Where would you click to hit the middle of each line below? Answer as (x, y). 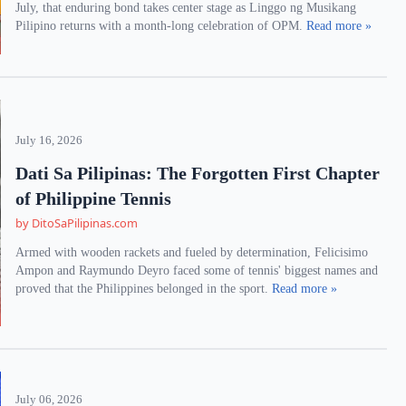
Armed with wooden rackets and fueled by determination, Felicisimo (192, 252)
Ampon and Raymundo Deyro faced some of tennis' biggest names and (197, 271)
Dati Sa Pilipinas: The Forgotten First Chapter (198, 173)
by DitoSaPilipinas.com (77, 223)
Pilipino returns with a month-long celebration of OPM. (161, 26)
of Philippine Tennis (94, 198)
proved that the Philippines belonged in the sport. (144, 289)
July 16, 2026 (49, 140)
